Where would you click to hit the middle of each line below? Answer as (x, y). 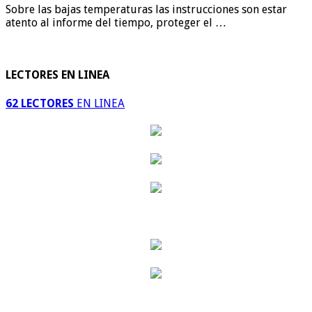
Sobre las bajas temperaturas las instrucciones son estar (146, 10)
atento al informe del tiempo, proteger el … (116, 23)
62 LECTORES (40, 103)
